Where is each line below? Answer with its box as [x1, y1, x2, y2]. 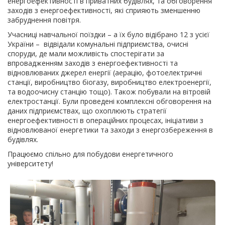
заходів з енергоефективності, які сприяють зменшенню [8, 6, 200, 15]
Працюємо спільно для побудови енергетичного [8, 149, 173, 159]
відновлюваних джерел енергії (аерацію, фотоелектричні [8, 68, 202, 77]
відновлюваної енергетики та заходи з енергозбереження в [8, 125, 213, 135]
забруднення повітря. [8, 15, 81, 25]
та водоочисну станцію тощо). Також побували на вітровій [8, 87, 210, 96]
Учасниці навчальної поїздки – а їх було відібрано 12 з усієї [8, 30, 209, 39]
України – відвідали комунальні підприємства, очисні [8, 39, 188, 49]
